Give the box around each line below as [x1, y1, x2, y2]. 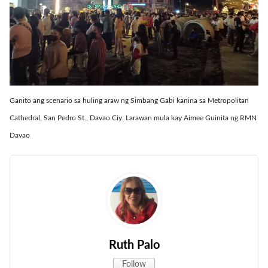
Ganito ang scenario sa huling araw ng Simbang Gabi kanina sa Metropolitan [10, 96, 249, 104]
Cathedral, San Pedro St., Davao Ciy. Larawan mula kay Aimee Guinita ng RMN [10, 114, 257, 121]
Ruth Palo [108, 239, 160, 251]
